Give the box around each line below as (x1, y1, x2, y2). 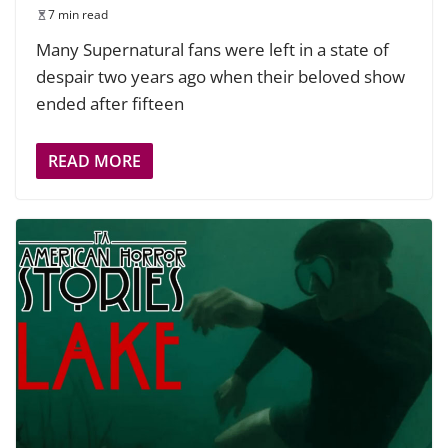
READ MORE (48, 149, 141, 172)
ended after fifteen (36, 92, 184, 116)
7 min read (48, 6, 108, 24)
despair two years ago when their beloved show (36, 65, 405, 89)
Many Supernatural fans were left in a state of (36, 38, 389, 62)
